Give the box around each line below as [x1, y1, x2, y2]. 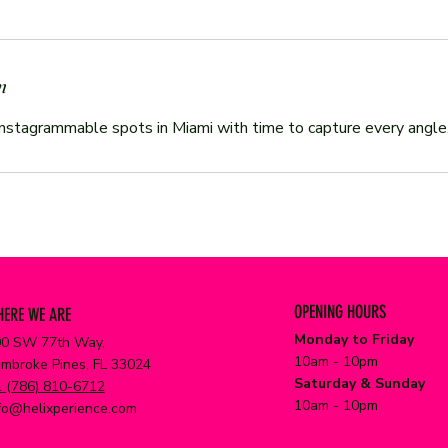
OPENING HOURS [294, 301, 387, 322]
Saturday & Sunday [294, 374, 430, 394]
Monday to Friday [294, 330, 415, 350]
